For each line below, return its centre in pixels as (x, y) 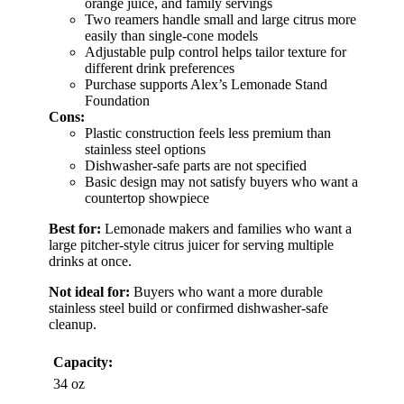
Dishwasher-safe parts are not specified (196, 166)
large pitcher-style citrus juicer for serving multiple (191, 245)
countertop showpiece (147, 198)
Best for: (75, 229)
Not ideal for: (89, 292)
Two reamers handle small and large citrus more (220, 20)
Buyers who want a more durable (226, 292)
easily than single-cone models (171, 36)
